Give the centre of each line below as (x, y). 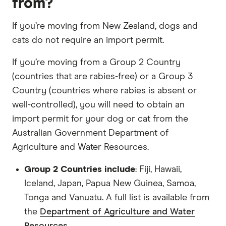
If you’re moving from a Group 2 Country (96, 62)
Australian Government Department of (90, 133)
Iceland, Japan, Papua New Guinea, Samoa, (110, 183)
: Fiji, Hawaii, (158, 169)
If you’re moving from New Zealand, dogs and (105, 26)
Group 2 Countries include (80, 169)
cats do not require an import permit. (88, 40)
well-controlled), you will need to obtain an (98, 105)
